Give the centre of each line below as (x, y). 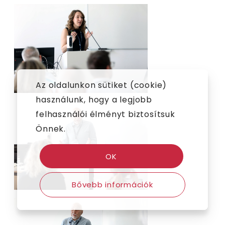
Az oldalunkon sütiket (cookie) (101, 85)
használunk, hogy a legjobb (94, 100)
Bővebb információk (113, 185)
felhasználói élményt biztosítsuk (105, 115)
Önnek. (51, 129)
